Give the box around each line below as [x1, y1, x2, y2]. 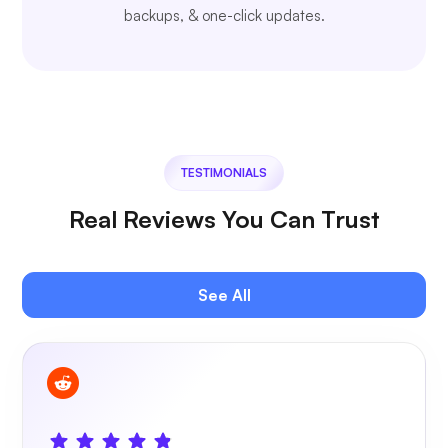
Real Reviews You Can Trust [68, 204, 380, 235]
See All [197, 285, 251, 306]
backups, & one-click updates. [123, 6, 325, 26]
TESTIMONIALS [181, 165, 267, 181]
